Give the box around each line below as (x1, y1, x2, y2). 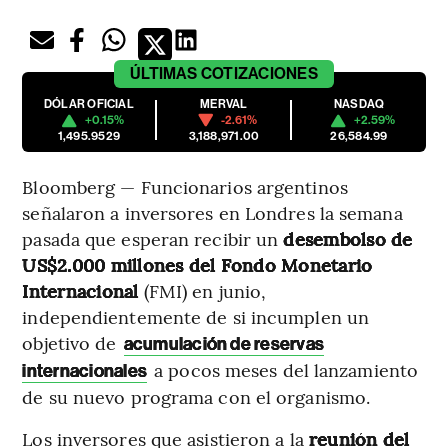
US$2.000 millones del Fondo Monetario (22, 252, 373, 278)
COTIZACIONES (200, 64, 318, 84)
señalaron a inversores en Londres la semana (22, 200, 403, 226)
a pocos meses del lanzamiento (149, 357, 419, 383)
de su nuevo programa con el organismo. (22, 384, 371, 410)
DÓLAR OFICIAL (43, 97, 134, 112)
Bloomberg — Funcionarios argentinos (22, 174, 348, 200)
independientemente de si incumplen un (22, 304, 370, 330)
